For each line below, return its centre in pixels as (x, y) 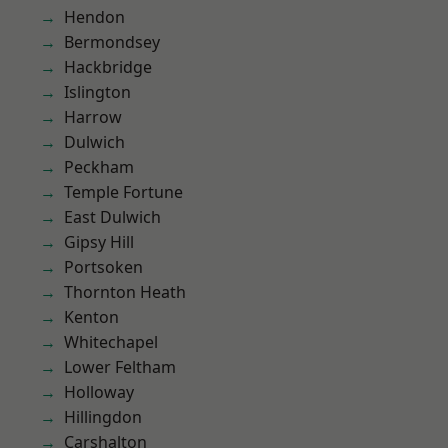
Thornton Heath (125, 292)
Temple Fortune (123, 192)
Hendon (94, 17)
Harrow (93, 117)
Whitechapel (111, 342)
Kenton (91, 317)
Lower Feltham (120, 367)
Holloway (99, 392)
